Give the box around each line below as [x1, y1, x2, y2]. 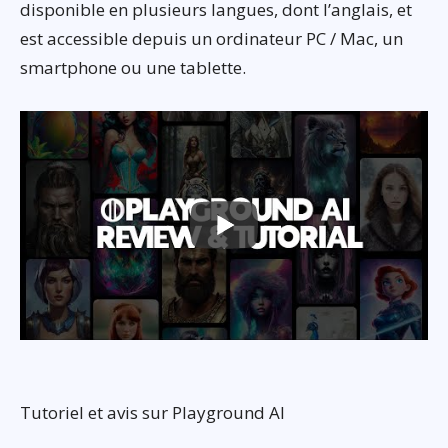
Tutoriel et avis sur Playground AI [20, 401, 285, 425]
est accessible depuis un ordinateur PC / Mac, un [20, 26, 403, 50]
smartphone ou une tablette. [20, 55, 246, 79]
